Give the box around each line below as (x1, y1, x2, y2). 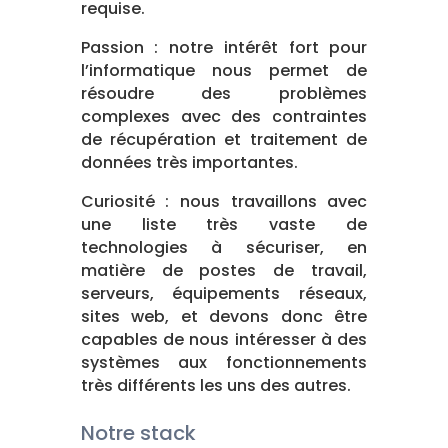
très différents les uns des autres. (80, 373, 351, 397)
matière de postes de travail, (80, 258, 368, 282)
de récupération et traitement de (80, 127, 368, 151)
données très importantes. (80, 150, 298, 174)
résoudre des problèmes (80, 81, 368, 105)
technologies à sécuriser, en (80, 235, 368, 259)
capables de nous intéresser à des (80, 327, 368, 351)
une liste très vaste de (80, 212, 368, 236)
